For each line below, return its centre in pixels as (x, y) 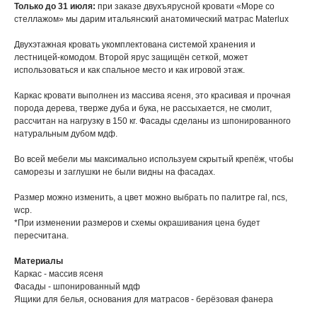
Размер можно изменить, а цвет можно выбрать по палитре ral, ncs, (151, 198)
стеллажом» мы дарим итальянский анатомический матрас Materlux (151, 19)
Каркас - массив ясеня (59, 274)
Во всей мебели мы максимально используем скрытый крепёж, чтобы (154, 160)
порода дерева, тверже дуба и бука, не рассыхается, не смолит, (143, 109)
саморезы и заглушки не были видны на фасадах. (115, 172)
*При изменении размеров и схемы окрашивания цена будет (137, 223)
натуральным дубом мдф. (66, 134)
